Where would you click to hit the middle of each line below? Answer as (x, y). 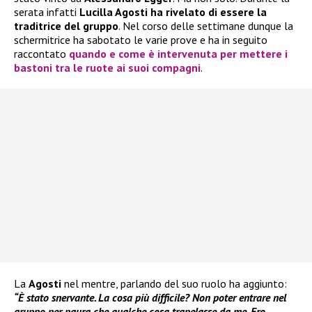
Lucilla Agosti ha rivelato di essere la (173, 11)
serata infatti (47, 11)
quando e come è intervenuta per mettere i (178, 53)
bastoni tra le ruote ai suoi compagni (107, 67)
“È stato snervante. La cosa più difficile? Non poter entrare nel (150, 297)
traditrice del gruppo (66, 25)
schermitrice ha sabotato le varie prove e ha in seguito (141, 39)
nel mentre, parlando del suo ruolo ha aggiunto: (174, 283)
